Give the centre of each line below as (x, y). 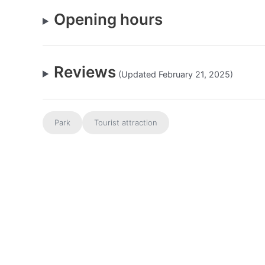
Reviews (85, 72)
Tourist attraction (126, 122)
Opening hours (109, 19)
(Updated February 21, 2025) (175, 74)
